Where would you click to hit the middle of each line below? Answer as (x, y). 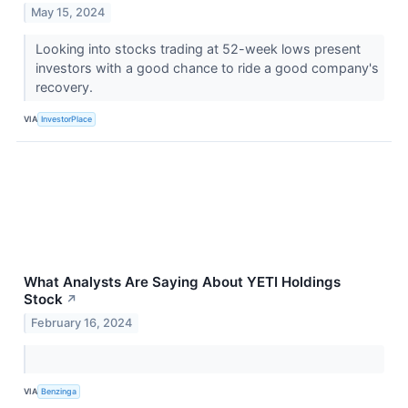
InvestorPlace (67, 119)
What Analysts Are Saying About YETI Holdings (182, 281)
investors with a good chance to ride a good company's (207, 67)
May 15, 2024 (68, 12)
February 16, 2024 (82, 322)
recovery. (66, 87)
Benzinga (59, 392)
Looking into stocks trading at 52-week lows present (198, 48)
